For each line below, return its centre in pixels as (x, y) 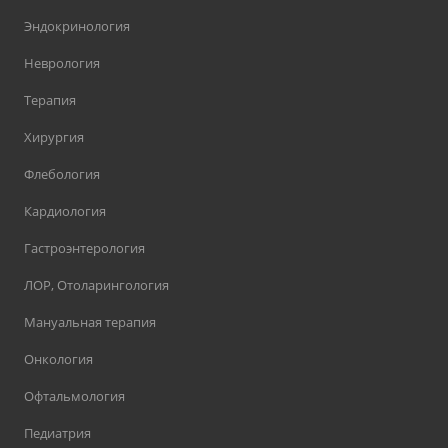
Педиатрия (57, 433)
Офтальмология (74, 396)
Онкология (58, 359)
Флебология (62, 174)
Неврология (62, 63)
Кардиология (65, 211)
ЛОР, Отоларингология (96, 285)
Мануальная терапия (90, 322)
